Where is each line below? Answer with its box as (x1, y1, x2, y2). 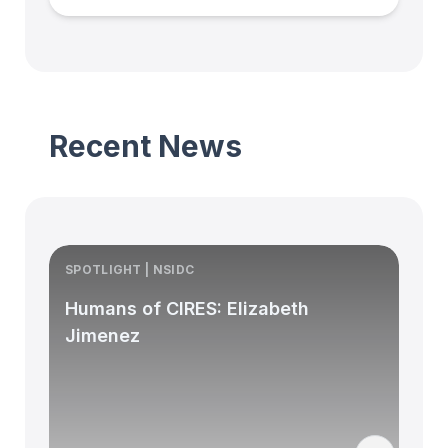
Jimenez (65, 324, 140, 346)
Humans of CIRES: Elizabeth (65, 297, 309, 319)
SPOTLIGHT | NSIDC (65, 261, 195, 277)
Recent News (49, 127, 242, 164)
